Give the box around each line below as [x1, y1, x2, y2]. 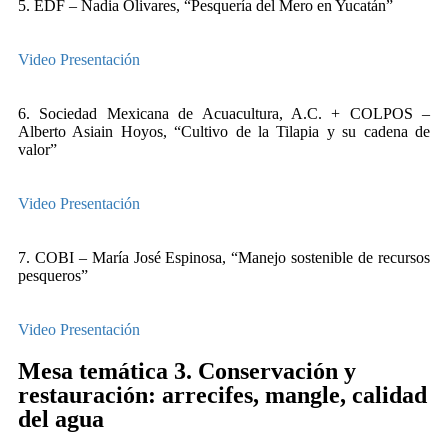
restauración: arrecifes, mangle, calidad [18, 382, 427, 408]
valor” [18, 141, 57, 158]
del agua [18, 406, 104, 432]
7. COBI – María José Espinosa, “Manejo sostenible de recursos [18, 249, 430, 266]
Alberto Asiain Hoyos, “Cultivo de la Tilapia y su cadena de [18, 123, 430, 140]
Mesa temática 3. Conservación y [18, 358, 356, 384]
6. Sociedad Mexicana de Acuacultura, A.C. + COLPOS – [18, 105, 430, 122]
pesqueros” [18, 267, 88, 284]
